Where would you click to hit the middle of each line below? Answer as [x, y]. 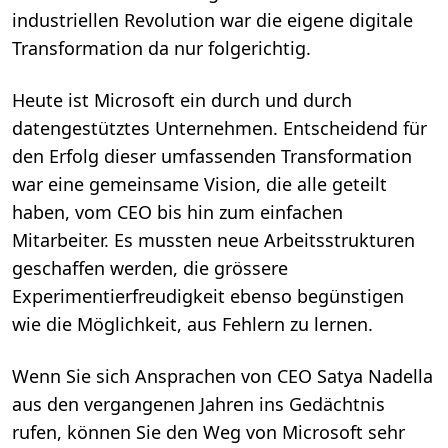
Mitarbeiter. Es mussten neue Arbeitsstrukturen [213, 240]
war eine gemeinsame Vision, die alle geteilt [199, 184]
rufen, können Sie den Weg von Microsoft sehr [208, 432]
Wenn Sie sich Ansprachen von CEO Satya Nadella [222, 376]
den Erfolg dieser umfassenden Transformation [212, 156]
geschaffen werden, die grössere [150, 268]
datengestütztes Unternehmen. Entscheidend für [219, 128]
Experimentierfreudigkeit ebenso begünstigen [208, 296]
